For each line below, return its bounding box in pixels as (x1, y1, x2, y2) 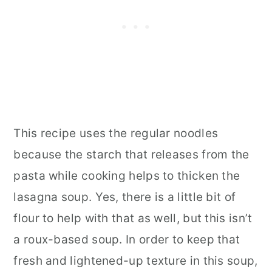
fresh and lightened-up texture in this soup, (13, 253, 258, 268)
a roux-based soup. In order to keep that (13, 232, 240, 246)
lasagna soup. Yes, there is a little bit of (13, 189, 236, 204)
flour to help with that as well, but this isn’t (13, 211, 253, 225)
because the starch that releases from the (13, 147, 250, 161)
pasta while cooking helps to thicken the (13, 168, 240, 183)
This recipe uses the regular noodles (13, 126, 219, 140)
